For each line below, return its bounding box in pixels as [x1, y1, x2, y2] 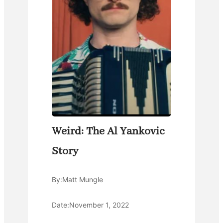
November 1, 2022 [69, 201, 129, 210]
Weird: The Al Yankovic [52, 124, 164, 139]
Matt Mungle [62, 175, 103, 184]
